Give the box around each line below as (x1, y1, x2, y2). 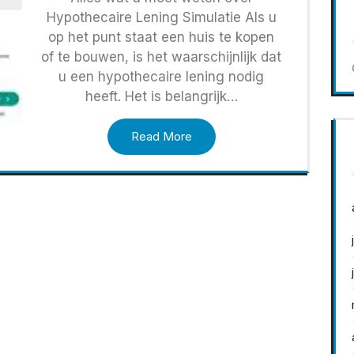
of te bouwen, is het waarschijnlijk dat (41, 49, 282, 66)
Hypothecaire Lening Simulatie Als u (46, 9, 277, 26)
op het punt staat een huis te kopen (48, 29, 275, 46)
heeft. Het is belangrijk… (85, 88, 238, 105)
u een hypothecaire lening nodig (58, 69, 265, 85)
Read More (130, 129, 192, 145)
